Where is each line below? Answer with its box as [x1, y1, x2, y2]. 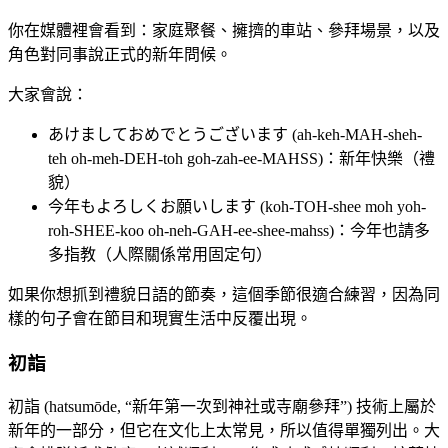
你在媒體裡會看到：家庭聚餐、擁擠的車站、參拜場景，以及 [8, 21, 440, 39]
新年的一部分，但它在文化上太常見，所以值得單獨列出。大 [8, 422, 440, 440]
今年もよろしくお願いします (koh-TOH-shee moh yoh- [48, 197, 426, 215]
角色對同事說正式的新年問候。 [8, 45, 232, 63]
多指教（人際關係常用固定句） [48, 245, 272, 263]
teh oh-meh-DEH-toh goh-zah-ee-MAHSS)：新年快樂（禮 [48, 149, 435, 167]
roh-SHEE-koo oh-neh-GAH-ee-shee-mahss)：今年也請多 [48, 221, 430, 239]
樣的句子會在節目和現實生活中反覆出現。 [8, 309, 312, 327]
